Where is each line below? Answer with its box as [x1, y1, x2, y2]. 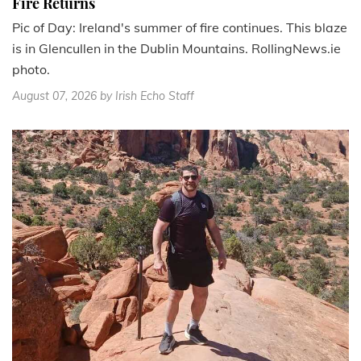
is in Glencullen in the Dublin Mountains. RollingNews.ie [12, 40, 341, 57]
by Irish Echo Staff [100, 89, 194, 104]
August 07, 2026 [12, 89, 97, 104]
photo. [12, 61, 50, 78]
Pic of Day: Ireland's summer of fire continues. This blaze [12, 19, 347, 36]
